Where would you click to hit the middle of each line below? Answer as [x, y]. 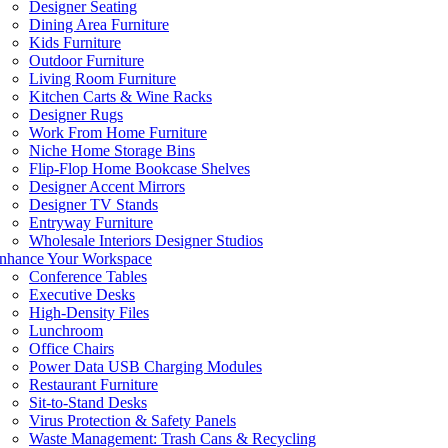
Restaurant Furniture [93, 385]
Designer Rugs [76, 115]
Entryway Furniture [91, 223]
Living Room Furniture [102, 79]
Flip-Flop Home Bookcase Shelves [139, 169]
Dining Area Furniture [99, 25]
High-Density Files [89, 313]
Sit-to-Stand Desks [88, 403]
